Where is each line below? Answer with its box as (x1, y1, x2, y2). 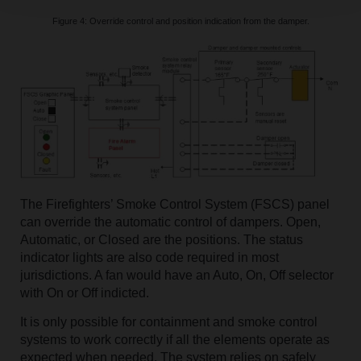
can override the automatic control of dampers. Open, (19, 214, 321, 229)
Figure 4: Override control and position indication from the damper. (52, 16, 309, 27)
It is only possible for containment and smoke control (19, 314, 317, 329)
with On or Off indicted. (19, 285, 149, 300)
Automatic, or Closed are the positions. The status (19, 232, 303, 247)
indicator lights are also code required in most (19, 250, 279, 264)
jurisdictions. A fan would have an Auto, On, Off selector (19, 268, 334, 282)
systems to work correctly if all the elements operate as (19, 332, 330, 346)
